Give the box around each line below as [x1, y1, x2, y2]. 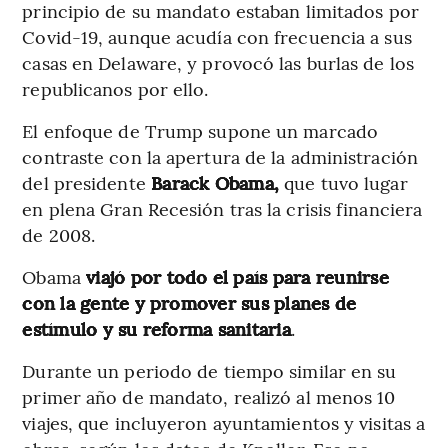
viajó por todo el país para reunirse [80, 263, 389, 289]
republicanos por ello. [22, 75, 209, 101]
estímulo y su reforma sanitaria [22, 315, 291, 341]
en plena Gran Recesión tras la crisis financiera [22, 195, 423, 221]
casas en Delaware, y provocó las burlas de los [22, 49, 414, 75]
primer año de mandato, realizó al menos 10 [22, 383, 396, 409]
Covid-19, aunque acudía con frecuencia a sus [22, 23, 412, 49]
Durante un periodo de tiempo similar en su [22, 357, 397, 383]
